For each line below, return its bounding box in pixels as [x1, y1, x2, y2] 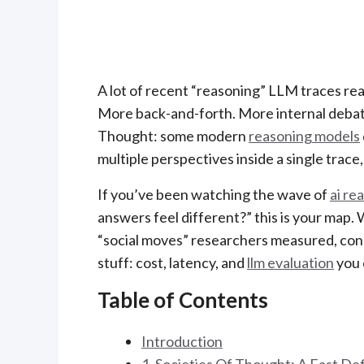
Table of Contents [97, 287, 268, 314]
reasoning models [249, 126, 360, 145]
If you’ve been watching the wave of [97, 185, 330, 204]
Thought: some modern [97, 126, 249, 145]
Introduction [141, 332, 223, 351]
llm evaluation [247, 253, 334, 272]
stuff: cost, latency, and [97, 253, 247, 272]
